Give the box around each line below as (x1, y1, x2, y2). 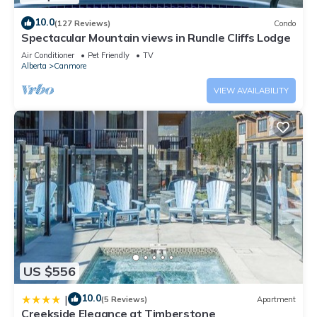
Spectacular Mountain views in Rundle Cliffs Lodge (21, 30, 291, 45)
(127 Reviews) (54, 18, 110, 28)
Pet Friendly (88, 50, 129, 61)
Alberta (21, 61, 47, 71)
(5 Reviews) (101, 294, 147, 304)
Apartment (257, 294, 296, 304)
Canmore (54, 61, 86, 71)
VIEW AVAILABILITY (214, 86, 289, 96)
